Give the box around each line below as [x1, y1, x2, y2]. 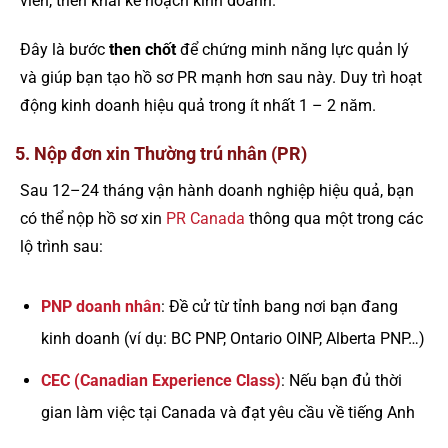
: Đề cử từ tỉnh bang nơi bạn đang [160, 297, 398, 317]
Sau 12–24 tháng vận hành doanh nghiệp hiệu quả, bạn [20, 181, 414, 201]
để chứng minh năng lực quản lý [176, 39, 409, 59]
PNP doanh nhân [40, 297, 161, 317]
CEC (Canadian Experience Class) [40, 370, 281, 390]
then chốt [109, 39, 176, 59]
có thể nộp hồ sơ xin [20, 209, 166, 229]
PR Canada [166, 209, 245, 229]
